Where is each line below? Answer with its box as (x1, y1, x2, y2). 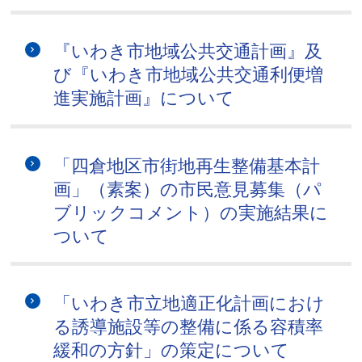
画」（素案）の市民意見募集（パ (53, 179, 322, 200)
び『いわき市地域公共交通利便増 (53, 65, 324, 86)
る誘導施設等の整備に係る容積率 (53, 316, 324, 337)
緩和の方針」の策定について (53, 339, 290, 360)
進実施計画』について (53, 88, 235, 109)
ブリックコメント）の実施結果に (53, 202, 329, 223)
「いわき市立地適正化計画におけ (53, 293, 326, 314)
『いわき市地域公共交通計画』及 (53, 41, 323, 62)
